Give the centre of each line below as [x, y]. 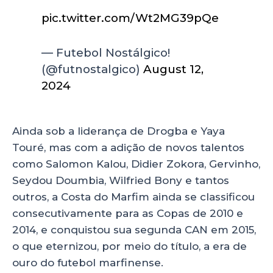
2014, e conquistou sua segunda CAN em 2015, [134, 229]
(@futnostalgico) [93, 69]
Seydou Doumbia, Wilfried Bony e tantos [121, 180]
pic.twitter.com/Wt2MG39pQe [130, 18]
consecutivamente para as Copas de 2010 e [128, 213]
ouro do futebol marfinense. [89, 262]
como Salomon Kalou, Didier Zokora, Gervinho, [136, 164]
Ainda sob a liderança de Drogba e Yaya [119, 131]
